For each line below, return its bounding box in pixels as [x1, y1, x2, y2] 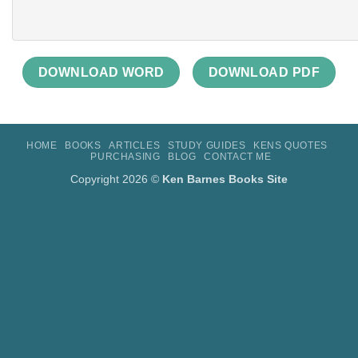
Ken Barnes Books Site [162, 173, 288, 186]
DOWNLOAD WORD [38, 65, 165, 79]
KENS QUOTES [253, 140, 328, 152]
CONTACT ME [204, 151, 272, 163]
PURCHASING [90, 151, 161, 163]
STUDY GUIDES [168, 140, 246, 152]
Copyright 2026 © [70, 173, 162, 186]
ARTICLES [109, 140, 161, 152]
